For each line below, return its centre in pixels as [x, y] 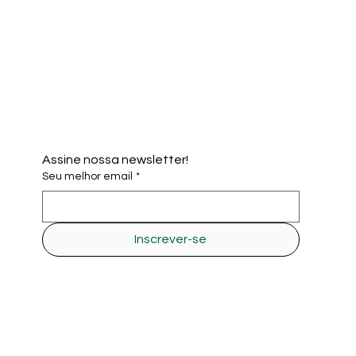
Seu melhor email [87, 177]
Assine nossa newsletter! [115, 160]
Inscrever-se [171, 240]
